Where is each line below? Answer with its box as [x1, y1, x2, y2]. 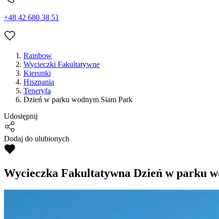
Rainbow [23, 51, 52, 60]
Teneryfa [23, 87, 51, 95]
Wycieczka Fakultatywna [4, 167, 131, 180]
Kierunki [23, 69, 51, 78]
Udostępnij [4, 112, 38, 121]
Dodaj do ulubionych [4, 134, 69, 143]
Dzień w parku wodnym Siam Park [23, 95, 132, 104]
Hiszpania [23, 78, 54, 87]
